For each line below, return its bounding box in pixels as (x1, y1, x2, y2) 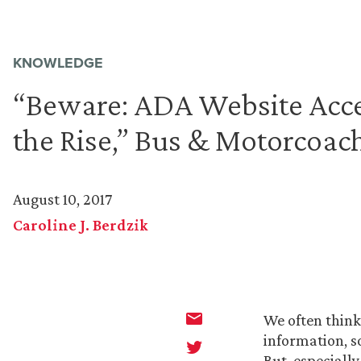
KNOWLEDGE (13, 52, 103, 74)
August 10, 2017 (13, 190, 112, 209)
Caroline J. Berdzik (13, 216, 148, 234)
